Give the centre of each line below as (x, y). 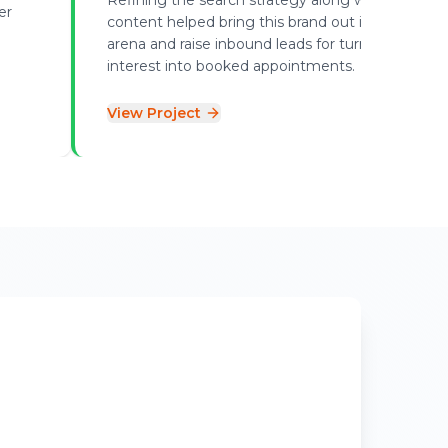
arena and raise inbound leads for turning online (272, 43)
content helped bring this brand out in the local (271, 21)
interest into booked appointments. (231, 65)
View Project (154, 112)
